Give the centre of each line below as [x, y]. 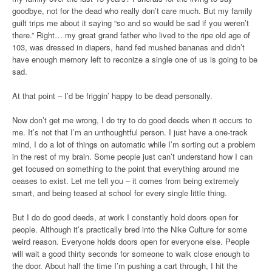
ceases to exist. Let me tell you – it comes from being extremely [126, 181]
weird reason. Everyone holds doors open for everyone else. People [131, 241]
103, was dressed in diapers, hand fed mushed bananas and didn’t [128, 47]
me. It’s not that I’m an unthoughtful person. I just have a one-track [130, 132]
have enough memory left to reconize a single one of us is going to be [135, 59]
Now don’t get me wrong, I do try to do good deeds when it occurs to [132, 120]
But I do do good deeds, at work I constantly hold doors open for [125, 217]
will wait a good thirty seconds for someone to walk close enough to [131, 253]
